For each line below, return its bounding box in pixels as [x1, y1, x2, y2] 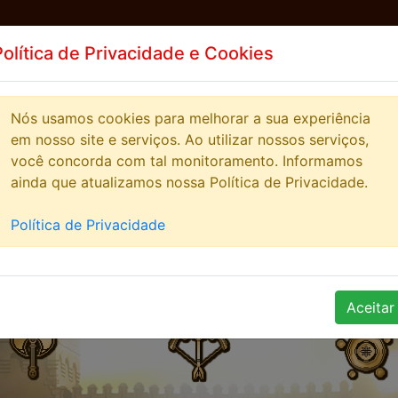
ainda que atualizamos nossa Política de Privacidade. [11, 173, 368, 191]
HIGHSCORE [72, 76, 157, 92]
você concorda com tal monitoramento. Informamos [11, 152, 362, 170]
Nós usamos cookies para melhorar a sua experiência [11, 109, 370, 127]
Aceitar [346, 298, 394, 316]
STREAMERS [197, 76, 283, 92]
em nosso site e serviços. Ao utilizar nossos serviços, [11, 131, 369, 148]
